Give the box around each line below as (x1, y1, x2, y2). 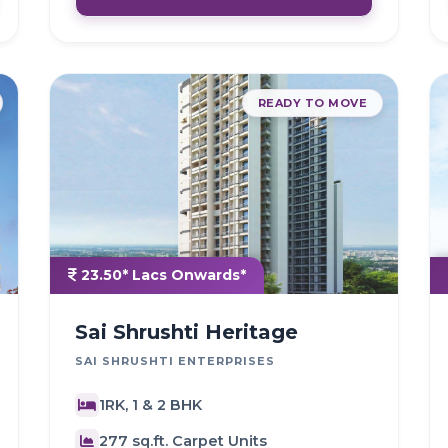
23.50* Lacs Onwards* (77, 266, 246, 285)
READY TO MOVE (257, 96, 367, 111)
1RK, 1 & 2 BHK (99, 395, 202, 414)
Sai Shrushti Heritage (75, 320, 298, 345)
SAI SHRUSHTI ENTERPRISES (75, 354, 275, 369)
